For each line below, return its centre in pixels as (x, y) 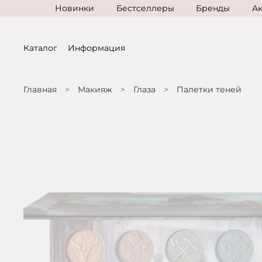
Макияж (95, 89)
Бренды (213, 8)
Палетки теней (209, 89)
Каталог (40, 48)
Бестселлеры (145, 8)
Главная (40, 89)
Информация (96, 48)
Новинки (74, 8)
